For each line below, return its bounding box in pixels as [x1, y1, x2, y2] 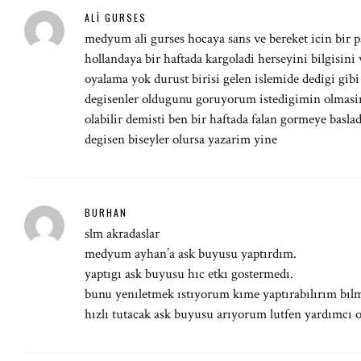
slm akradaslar [85, 225, 160, 243]
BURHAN [85, 205, 127, 219]
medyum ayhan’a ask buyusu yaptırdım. [85, 245, 297, 263]
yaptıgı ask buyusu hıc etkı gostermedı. [85, 265, 293, 283]
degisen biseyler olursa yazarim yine [85, 131, 277, 148]
